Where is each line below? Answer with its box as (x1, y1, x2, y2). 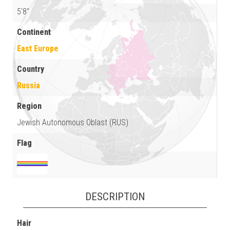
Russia (17, 80, 40, 90)
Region (17, 101, 42, 111)
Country (17, 64, 44, 74)
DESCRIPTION (85, 190, 145, 203)
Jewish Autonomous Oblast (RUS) (17, 117, 128, 127)
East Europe (17, 43, 59, 53)
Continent (17, 27, 51, 37)
